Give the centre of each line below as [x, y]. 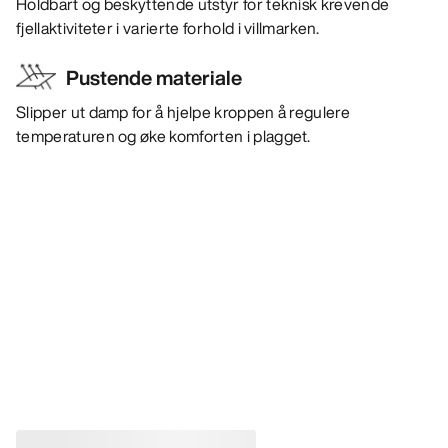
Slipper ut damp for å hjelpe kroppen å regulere [183, 112]
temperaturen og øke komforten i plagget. [163, 136]
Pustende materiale [154, 78]
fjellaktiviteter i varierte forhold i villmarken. [168, 28]
